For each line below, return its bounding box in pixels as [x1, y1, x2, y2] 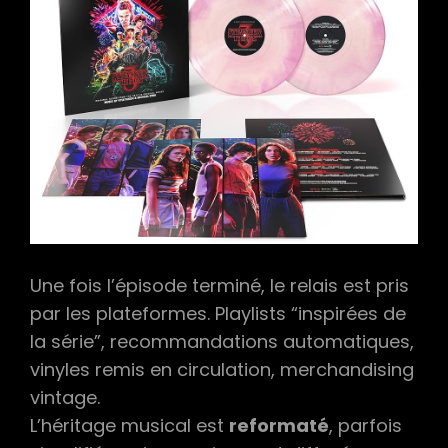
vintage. [30, 384, 100, 410]
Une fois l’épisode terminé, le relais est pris [30, 272, 409, 298]
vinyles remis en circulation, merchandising [30, 356, 414, 382]
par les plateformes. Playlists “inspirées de [30, 300, 406, 326]
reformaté [229, 412, 329, 438]
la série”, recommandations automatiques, [30, 328, 414, 354]
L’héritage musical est [30, 412, 229, 438]
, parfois [329, 412, 402, 438]
